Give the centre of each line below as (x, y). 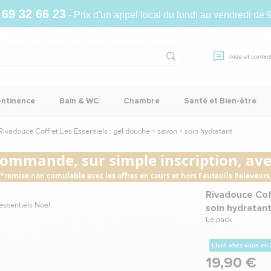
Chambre (142, 101)
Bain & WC (79, 101)
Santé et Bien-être (220, 101)
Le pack (219, 220)
